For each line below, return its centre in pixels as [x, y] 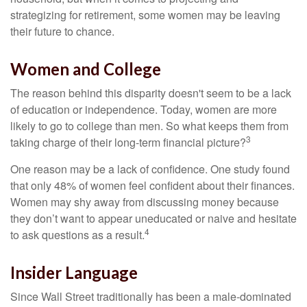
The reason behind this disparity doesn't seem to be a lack [151, 93]
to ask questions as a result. [77, 235]
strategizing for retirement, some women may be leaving [145, 15]
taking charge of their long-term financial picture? [128, 142]
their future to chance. [62, 31]
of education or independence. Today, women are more [144, 109]
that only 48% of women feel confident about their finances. [152, 185]
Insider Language [74, 272]
